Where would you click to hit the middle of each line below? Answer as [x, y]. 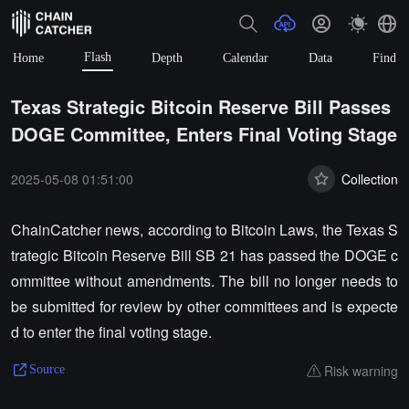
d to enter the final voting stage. [111, 332]
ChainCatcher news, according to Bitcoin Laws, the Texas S [204, 230]
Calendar [246, 58]
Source [47, 369]
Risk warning [361, 370]
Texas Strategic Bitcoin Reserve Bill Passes [201, 106]
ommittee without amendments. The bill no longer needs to [204, 281]
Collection [370, 178]
